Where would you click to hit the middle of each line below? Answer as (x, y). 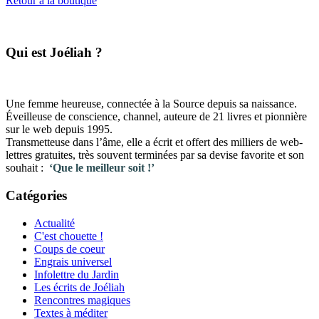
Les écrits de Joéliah (79, 287)
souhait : (27, 168)
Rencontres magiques (82, 300)
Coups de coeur (69, 249)
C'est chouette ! (69, 236)
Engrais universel (73, 261)
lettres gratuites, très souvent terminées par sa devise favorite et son (155, 155)
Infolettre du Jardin (77, 274)
